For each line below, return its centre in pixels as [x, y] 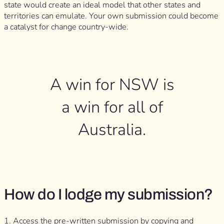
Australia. [112, 129]
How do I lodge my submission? [108, 194]
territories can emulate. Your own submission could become [111, 16]
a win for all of [112, 107]
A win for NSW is [112, 84]
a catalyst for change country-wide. [66, 27]
